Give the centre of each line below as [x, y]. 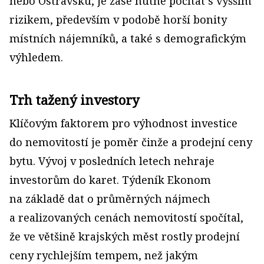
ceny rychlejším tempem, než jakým [104, 255]
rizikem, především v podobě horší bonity [118, 19]
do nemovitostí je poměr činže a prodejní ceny [131, 142]
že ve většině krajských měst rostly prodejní [125, 236]
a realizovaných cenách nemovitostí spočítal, [126, 217]
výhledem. [36, 57]
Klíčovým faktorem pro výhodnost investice [123, 123]
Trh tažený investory [75, 100]
